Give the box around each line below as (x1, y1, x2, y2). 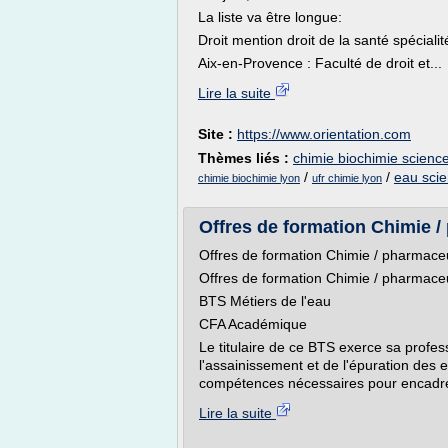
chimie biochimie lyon (198, 172, 300, 184)
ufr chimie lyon (312, 172, 382, 184)
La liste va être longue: (198, 9, 342, 25)
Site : (198, 126, 237, 142)
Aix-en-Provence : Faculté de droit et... (198, 55, 442, 71)
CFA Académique (199, 316, 307, 332)
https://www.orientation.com (237, 126, 411, 142)
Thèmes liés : (198, 150, 293, 166)
